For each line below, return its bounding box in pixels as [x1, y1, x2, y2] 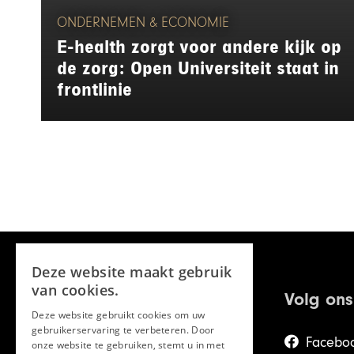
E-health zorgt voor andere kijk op [57, 37, 341, 58]
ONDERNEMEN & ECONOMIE [57, 15, 229, 32]
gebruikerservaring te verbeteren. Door [32, 323, 215, 337]
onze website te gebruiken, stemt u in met [32, 338, 225, 352]
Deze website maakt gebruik [32, 262, 232, 281]
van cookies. [32, 281, 119, 299]
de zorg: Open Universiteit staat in [57, 58, 339, 79]
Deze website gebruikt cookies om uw [32, 308, 205, 322]
